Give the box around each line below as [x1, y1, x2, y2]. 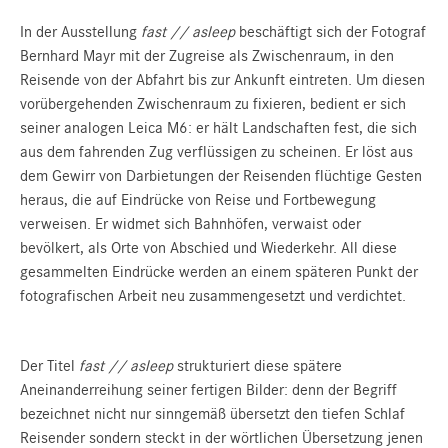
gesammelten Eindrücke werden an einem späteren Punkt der [20, 263, 418, 282]
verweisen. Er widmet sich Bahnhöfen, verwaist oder [20, 215, 361, 234]
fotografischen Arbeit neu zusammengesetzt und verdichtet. [20, 287, 406, 306]
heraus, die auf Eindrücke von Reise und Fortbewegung [20, 191, 376, 210]
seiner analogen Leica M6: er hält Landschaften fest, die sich [20, 119, 417, 138]
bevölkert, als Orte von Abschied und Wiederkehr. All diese [20, 239, 397, 258]
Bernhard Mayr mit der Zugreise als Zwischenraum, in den [20, 47, 394, 66]
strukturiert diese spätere [173, 357, 342, 376]
